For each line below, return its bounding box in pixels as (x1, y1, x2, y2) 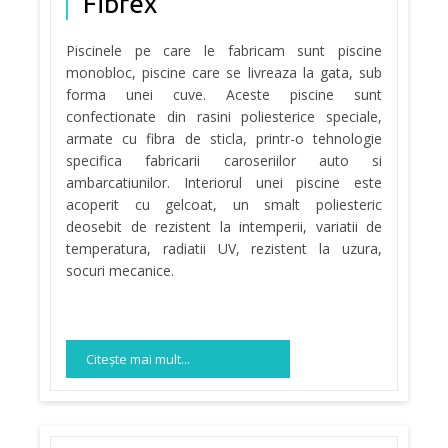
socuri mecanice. (66, 261, 174, 281)
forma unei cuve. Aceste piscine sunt (66, 85, 382, 105)
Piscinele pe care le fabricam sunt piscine (66, 41, 382, 61)
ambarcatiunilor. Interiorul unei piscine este (66, 173, 382, 193)
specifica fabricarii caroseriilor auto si (66, 151, 382, 171)
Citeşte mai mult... (86, 350, 190, 369)
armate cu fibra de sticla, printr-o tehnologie (66, 129, 382, 149)
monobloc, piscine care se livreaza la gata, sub (66, 63, 382, 83)
